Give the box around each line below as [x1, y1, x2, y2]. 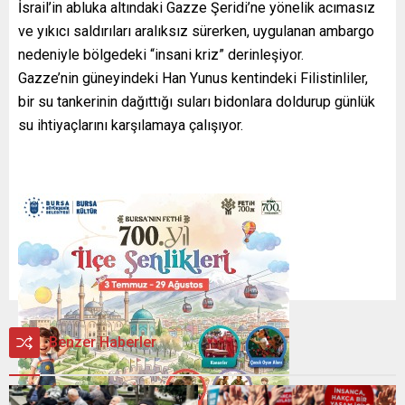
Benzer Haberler [49, 333, 156, 351]
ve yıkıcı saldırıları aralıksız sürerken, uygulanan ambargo [18, 23, 374, 41]
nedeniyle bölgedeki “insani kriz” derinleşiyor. [18, 46, 304, 64]
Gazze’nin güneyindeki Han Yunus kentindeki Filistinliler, [18, 70, 368, 88]
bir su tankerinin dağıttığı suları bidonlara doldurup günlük [18, 93, 375, 111]
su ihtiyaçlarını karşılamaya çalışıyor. [18, 117, 243, 135]
